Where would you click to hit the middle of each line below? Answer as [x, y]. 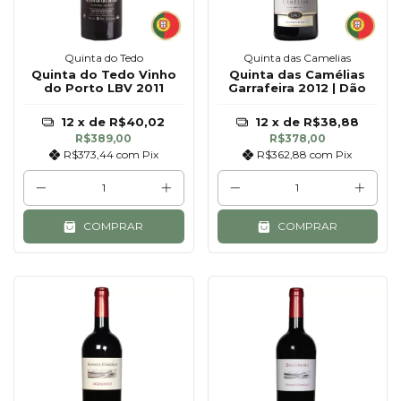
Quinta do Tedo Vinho [103, 75]
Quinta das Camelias [298, 58]
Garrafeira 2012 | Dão [298, 88]
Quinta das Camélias [298, 75]
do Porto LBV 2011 [103, 88]
